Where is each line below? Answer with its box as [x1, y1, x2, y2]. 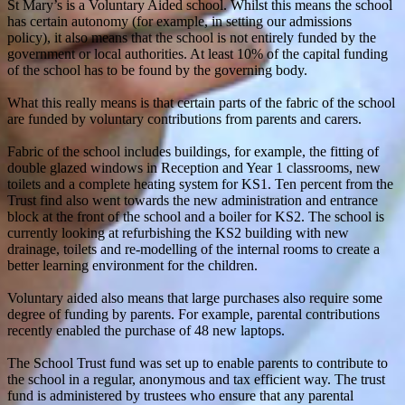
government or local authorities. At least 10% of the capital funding [7, 45, 388, 61]
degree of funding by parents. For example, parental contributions [7, 306, 380, 322]
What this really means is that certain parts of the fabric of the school [7, 94, 395, 110]
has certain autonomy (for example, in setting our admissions [7, 13, 352, 29]
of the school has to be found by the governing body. [7, 61, 307, 78]
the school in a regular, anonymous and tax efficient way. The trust [7, 371, 385, 387]
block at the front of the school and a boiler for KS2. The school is [7, 208, 384, 224]
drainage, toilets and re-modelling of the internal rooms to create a [7, 240, 380, 257]
